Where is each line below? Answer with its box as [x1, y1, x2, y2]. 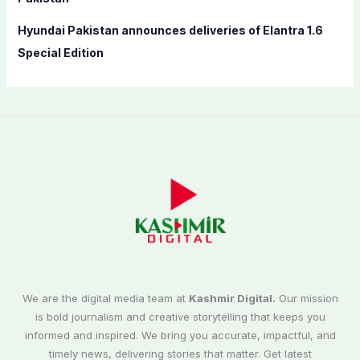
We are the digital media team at [22, 292, 189, 305]
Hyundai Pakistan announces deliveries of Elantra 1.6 [17, 22, 323, 37]
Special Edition [17, 45, 104, 59]
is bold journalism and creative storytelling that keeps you [35, 310, 325, 324]
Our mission [275, 292, 338, 305]
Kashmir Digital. [188, 292, 276, 305]
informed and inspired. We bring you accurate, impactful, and [24, 329, 336, 342]
